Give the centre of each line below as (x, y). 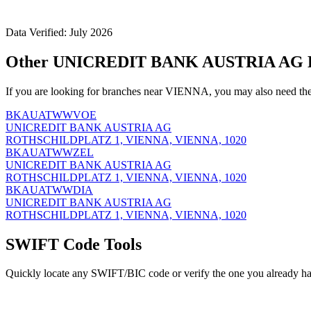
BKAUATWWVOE (51, 115)
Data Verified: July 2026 (59, 32)
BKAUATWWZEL (50, 152)
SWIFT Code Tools (74, 244)
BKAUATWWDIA (49, 190)
